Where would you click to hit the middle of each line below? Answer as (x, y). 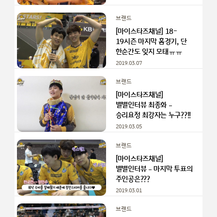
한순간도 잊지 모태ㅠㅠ (149, 52)
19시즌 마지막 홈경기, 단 (151, 41)
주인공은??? (133, 179)
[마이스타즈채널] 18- (146, 31)
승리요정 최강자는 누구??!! (153, 116)
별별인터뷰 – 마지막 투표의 (154, 169)
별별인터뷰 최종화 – (144, 105)
